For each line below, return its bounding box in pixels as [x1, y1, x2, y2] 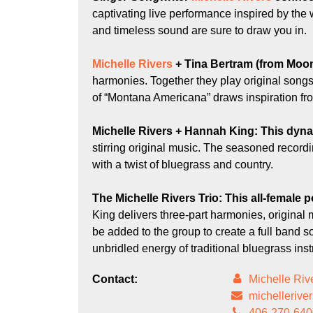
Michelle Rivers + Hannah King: [101, 125, 261, 137]
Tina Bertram [184, 58, 253, 70]
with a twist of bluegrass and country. [92, 159, 273, 170]
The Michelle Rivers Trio [99, 192, 219, 204]
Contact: [92, 273, 138, 285]
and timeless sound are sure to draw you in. [92, 24, 307, 36]
